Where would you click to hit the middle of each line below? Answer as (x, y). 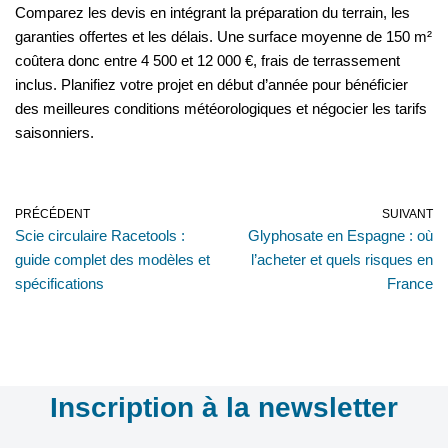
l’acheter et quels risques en (342, 260)
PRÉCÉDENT (52, 214)
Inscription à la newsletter (224, 408)
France (410, 284)
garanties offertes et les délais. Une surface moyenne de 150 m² (223, 37)
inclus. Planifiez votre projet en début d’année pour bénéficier (211, 85)
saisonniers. (54, 133)
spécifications (59, 284)
